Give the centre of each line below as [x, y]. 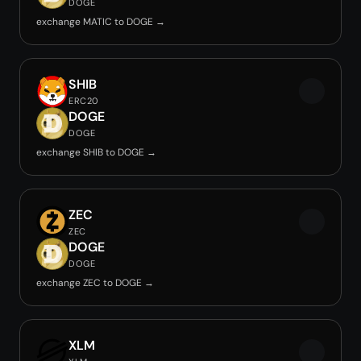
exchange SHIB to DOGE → [96, 152]
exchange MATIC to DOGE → [101, 22]
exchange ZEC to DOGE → [95, 283]
